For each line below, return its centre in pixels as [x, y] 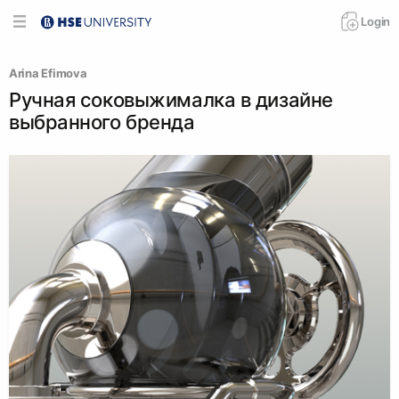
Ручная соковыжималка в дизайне [171, 100]
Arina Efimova [48, 73]
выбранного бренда [102, 122]
